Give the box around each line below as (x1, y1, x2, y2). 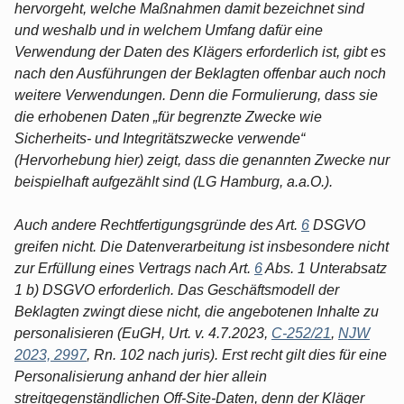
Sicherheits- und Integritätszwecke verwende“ (14, 130, 305, 146)
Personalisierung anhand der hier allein (14, 368, 267, 384)
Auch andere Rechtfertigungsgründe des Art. (14, 216, 301, 233)
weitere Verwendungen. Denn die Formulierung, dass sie (14, 87, 378, 103)
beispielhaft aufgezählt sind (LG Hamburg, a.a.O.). (14, 173, 333, 189)
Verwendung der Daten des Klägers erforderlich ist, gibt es (14, 43, 386, 60)
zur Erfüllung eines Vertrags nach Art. (14, 260, 254, 276)
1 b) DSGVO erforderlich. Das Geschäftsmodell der (14, 281, 339, 298)
